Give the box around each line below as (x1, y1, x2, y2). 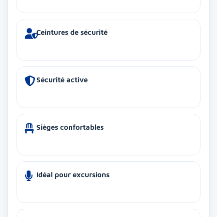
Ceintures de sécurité (36, 28, 108, 36)
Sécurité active (36, 75, 88, 84)
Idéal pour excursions (36, 170, 109, 179)
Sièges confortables (36, 123, 104, 131)
